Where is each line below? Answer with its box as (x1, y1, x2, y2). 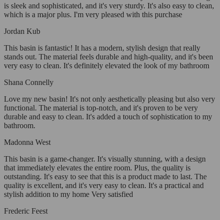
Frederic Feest (4, 207, 48, 216)
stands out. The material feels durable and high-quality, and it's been (4, 53, 213, 61)
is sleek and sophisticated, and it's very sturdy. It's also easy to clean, (4, 1, 214, 10)
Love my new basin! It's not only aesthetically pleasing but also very (4, 95, 215, 104)
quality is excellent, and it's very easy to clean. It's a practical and (4, 181, 204, 190)
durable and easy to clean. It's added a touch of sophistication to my (4, 112, 212, 121)
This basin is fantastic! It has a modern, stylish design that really (4, 44, 200, 53)
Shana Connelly (4, 78, 54, 87)
